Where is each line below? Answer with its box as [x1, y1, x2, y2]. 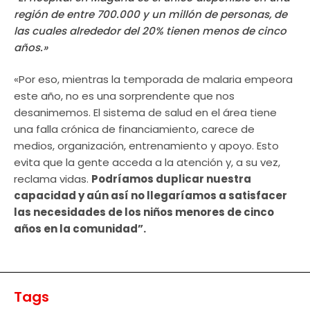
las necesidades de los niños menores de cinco [14, 205, 274, 220]
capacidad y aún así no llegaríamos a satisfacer [14, 188, 287, 203]
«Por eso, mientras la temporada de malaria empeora [14, 72, 293, 87]
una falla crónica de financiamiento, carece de [14, 122, 255, 137]
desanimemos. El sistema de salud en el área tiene [14, 105, 277, 120]
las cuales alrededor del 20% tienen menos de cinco [14, 23, 286, 38]
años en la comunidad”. [14, 221, 146, 237]
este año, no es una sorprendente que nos [14, 89, 235, 104]
